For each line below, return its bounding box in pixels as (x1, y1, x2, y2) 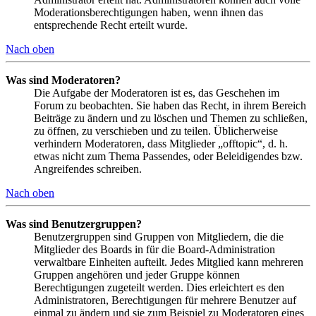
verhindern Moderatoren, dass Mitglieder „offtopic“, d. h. (34, 138, 288, 150)
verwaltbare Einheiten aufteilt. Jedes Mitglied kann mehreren (34, 256, 303, 269)
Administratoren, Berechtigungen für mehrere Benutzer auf (34, 294, 296, 307)
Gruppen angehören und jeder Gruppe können (34, 269, 240, 281)
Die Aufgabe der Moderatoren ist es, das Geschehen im (34, 87, 279, 99)
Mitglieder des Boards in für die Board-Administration (34, 243, 275, 256)
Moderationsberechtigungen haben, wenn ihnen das (34, 6, 263, 19)
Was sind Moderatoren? (6, 74, 121, 87)
